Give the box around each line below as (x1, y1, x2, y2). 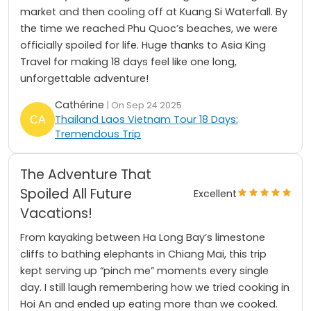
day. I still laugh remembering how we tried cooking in (20, 280, 289, 294)
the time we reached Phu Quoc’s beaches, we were (20, 21, 278, 35)
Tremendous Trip (55, 126, 141, 141)
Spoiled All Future (20, 184, 132, 203)
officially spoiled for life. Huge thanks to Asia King (20, 37, 266, 52)
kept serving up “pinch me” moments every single (20, 263, 269, 278)
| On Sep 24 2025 (107, 99, 182, 111)
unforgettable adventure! (20, 71, 149, 85)
